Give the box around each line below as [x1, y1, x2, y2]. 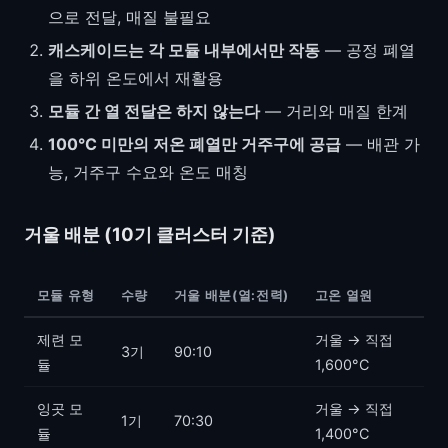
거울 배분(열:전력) [173, 287, 289, 303]
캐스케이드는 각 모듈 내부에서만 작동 [48, 40, 320, 61]
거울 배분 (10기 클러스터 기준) [24, 222, 276, 245]
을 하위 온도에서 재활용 [48, 68, 223, 89]
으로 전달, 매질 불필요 [48, 7, 211, 28]
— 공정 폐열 [320, 40, 415, 61]
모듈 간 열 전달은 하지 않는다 [48, 100, 260, 121]
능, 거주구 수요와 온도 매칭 [48, 161, 248, 182]
